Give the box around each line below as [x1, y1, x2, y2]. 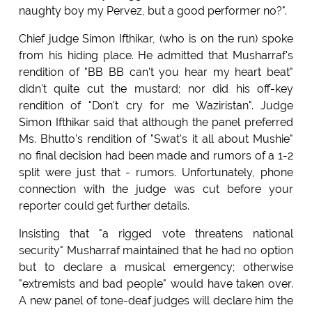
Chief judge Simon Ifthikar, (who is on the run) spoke [18, 32, 294, 46]
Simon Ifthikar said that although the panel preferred [18, 116, 294, 130]
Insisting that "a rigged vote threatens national [18, 227, 294, 241]
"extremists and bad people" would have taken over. [18, 277, 294, 291]
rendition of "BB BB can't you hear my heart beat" [18, 65, 294, 79]
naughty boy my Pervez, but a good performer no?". [18, 4, 287, 18]
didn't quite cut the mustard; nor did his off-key [18, 82, 294, 96]
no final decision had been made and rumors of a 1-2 [18, 149, 294, 163]
